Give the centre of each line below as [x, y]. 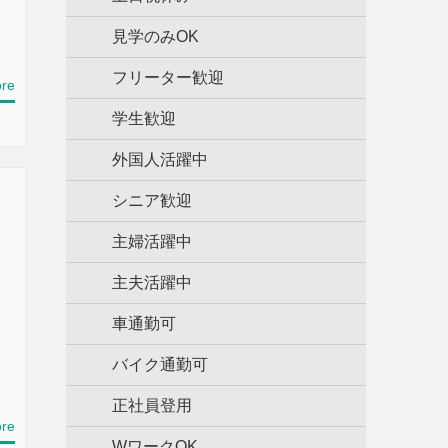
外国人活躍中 [160, 159]
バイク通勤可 [160, 364]
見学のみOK [155, 36]
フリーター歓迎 [168, 77]
